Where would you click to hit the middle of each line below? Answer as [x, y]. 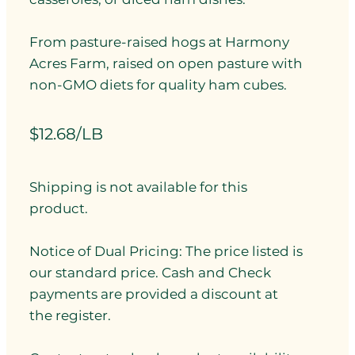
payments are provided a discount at [154, 294]
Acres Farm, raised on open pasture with [166, 64]
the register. [72, 315]
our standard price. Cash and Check [151, 272]
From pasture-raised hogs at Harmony [160, 42]
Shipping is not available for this [139, 187]
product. [59, 208]
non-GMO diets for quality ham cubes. [158, 85]
